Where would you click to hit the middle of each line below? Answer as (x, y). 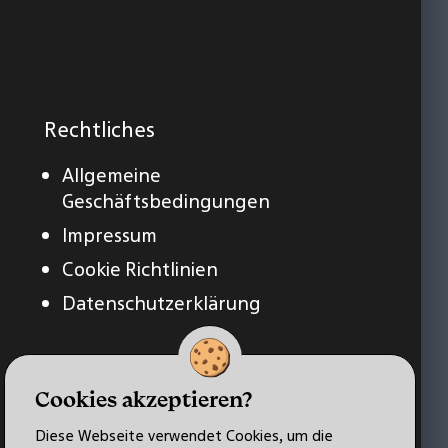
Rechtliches (100, 128)
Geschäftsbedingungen (166, 200)
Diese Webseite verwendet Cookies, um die (184, 435)
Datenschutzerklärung (162, 302)
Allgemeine (112, 174)
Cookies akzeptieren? (144, 399)
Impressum (110, 234)
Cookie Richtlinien (140, 268)
